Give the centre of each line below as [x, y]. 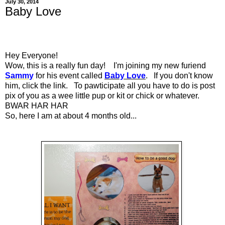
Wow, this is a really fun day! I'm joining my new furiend [105, 66]
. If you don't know [179, 76]
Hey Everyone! [31, 56]
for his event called [69, 76]
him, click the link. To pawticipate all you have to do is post [110, 86]
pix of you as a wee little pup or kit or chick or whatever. [103, 96]
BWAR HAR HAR [38, 106]
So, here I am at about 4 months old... [71, 116]
